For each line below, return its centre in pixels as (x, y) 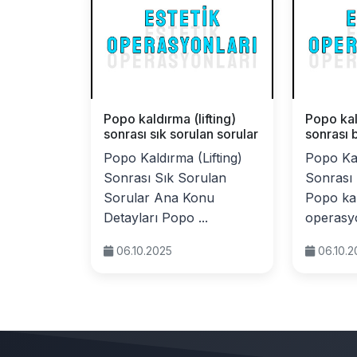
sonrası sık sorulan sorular (181, 134)
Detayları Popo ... (156, 218)
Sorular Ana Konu (159, 198)
